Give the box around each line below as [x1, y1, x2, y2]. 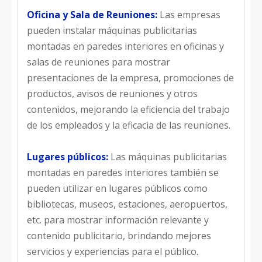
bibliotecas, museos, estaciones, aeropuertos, [27, 198, 227, 211]
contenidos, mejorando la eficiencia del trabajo [27, 103, 230, 116]
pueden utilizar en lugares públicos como [27, 182, 208, 195]
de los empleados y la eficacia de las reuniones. [27, 119, 230, 132]
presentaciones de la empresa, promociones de [27, 71, 234, 84]
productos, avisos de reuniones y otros [27, 87, 198, 100]
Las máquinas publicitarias [111, 150, 227, 163]
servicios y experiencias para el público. [27, 245, 198, 258]
